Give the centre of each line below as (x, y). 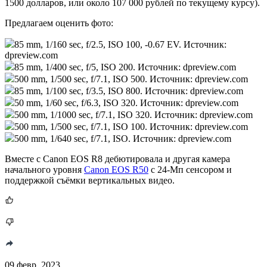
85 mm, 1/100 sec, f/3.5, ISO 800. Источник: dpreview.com (129, 91)
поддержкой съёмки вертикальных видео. (91, 180)
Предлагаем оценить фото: (59, 23)
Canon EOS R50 (116, 169)
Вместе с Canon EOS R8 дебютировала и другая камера (117, 159)
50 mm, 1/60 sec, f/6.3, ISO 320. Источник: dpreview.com (126, 103)
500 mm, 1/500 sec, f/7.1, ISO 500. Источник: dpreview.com (131, 79)
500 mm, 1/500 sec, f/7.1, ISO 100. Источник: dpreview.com (131, 126)
